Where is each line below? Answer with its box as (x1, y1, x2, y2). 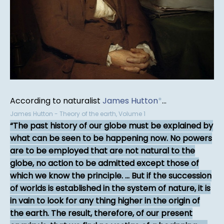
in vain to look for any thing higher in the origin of (10, 194, 200, 206)
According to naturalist (10, 94, 102, 106)
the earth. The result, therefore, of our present (10, 207, 192, 219)
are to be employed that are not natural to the (10, 144, 195, 156)
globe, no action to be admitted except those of (10, 157, 199, 169)
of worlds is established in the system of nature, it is (10, 182, 210, 194)
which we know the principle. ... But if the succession (10, 169, 211, 181)
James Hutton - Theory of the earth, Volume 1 (10, 109, 145, 118)
